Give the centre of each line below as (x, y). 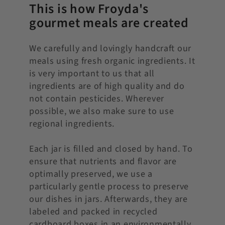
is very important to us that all (92, 74)
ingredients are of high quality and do (107, 86)
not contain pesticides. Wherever (97, 99)
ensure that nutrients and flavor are (103, 162)
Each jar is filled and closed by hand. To (111, 149)
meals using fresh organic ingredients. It (112, 61)
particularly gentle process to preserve (109, 187)
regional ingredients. (72, 124)
